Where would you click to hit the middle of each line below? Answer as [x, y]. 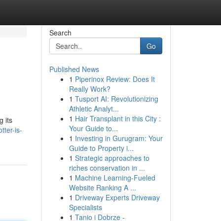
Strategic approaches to [112, 158]
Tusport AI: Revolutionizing [116, 99]
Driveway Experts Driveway [117, 197]
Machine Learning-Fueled [115, 178]
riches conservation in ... [107, 168]
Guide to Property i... [101, 148]
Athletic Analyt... [94, 109]
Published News [74, 69]
